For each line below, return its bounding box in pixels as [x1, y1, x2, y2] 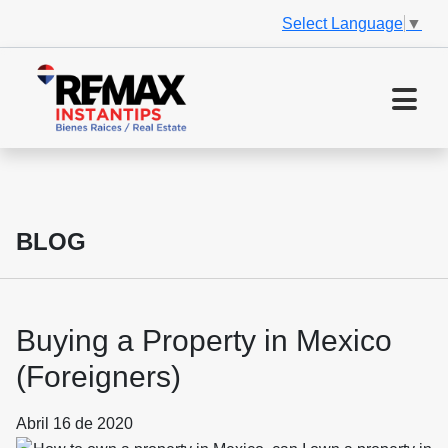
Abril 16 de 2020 [16, 415, 133, 433]
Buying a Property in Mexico [16, 324, 392, 358]
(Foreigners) [16, 360, 181, 394]
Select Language [282, 14, 403, 32]
